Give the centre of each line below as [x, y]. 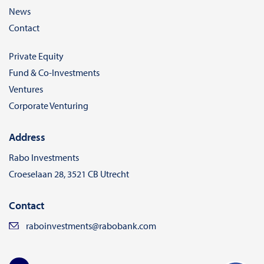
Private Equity [36, 56]
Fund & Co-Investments [54, 73]
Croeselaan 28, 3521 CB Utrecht [69, 174]
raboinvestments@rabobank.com [91, 226]
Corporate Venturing [49, 106]
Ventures [26, 89]
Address [27, 137]
